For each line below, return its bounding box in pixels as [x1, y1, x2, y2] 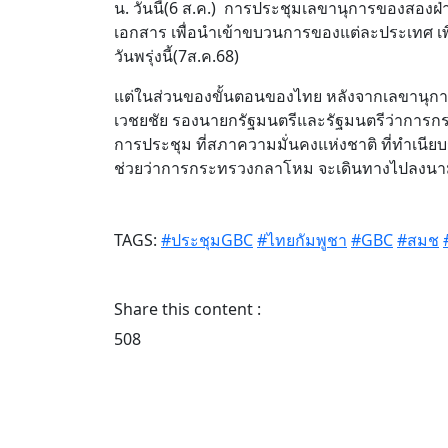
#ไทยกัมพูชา [257, 228, 347, 251]
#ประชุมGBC [161, 228, 253, 251]
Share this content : [114, 297, 261, 320]
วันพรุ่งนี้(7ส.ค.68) [114, 44, 243, 67]
